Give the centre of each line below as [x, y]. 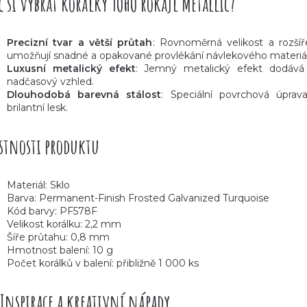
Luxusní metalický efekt [71, 69]
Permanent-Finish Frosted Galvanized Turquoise [154, 198]
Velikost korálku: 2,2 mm [64, 224]
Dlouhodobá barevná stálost [84, 95]
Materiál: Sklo [38, 185]
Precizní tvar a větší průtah [80, 43]
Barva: [23, 198]
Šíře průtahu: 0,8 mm [58, 237]
